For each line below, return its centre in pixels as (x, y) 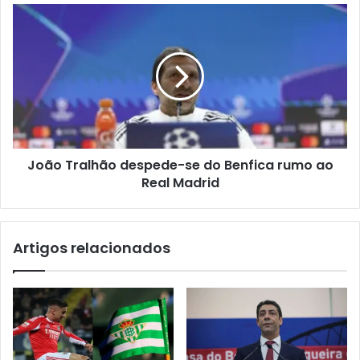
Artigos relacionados (92, 247)
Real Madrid (180, 182)
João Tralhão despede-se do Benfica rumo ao (180, 165)
